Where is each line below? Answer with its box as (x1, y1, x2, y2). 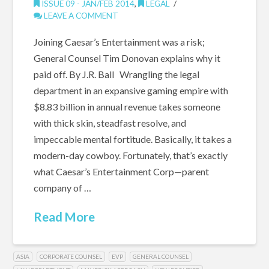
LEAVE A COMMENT (41, 10, 118, 21)
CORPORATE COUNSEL (39, 252, 102, 260)
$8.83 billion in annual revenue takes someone (33, 101, 220, 113)
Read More (33, 210, 95, 225)
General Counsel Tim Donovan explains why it (33, 52, 220, 64)
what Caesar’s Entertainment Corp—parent (33, 166, 209, 178)
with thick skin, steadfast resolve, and (33, 117, 186, 129)
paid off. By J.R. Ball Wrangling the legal (33, 68, 199, 80)
